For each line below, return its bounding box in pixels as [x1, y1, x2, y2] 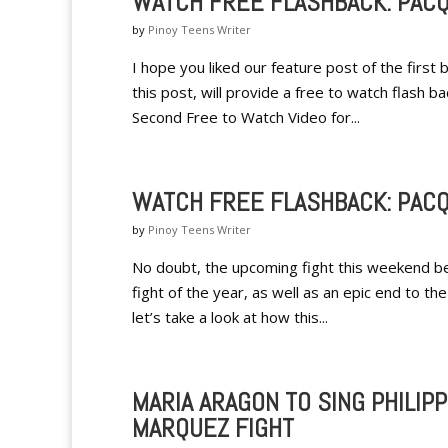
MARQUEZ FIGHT [132, 412, 294, 445]
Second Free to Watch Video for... [132, 107, 360, 127]
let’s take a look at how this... [132, 307, 328, 327]
